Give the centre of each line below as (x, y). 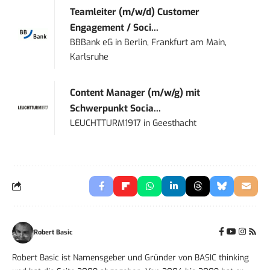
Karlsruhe (89, 57)
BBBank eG (92, 42)
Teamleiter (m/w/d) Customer (135, 12)
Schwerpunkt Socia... (116, 108)
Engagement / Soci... (115, 27)
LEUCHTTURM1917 (106, 123)
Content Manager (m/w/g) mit (135, 93)
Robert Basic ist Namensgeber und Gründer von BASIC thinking (130, 257)
